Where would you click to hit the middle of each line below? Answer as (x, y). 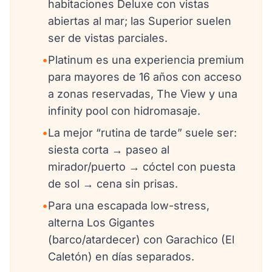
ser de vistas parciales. (108, 38)
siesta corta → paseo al (109, 150)
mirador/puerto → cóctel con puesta (142, 167)
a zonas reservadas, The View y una (143, 94)
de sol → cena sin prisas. (113, 184)
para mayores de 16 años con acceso (145, 77)
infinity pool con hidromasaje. (124, 111)
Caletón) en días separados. (121, 257)
